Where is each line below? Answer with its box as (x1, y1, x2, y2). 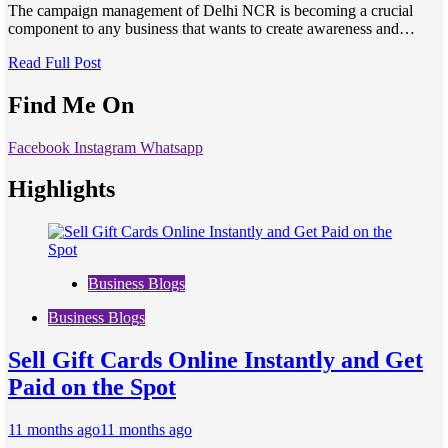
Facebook (8, 138, 70, 156)
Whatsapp (140, 138, 203, 156)
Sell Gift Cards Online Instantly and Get (8, 347, 423, 374)
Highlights (8, 176, 115, 203)
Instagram (74, 138, 136, 156)
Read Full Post (8, 53, 101, 71)
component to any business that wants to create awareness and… (8, 19, 415, 37)
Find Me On (8, 91, 134, 118)
